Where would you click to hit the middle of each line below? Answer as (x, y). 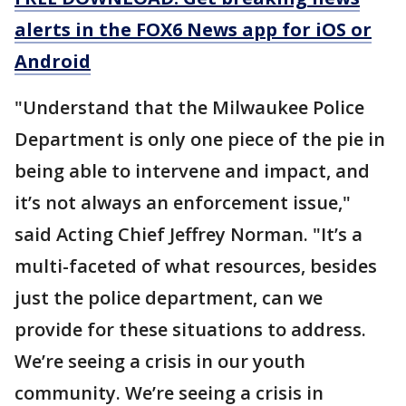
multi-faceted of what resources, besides (196, 266)
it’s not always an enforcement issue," (183, 202)
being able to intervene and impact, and (192, 170)
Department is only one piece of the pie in (200, 139)
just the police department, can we (169, 297)
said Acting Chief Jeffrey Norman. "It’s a (188, 234)
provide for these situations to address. (190, 329)
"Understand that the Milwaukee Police (189, 107)
